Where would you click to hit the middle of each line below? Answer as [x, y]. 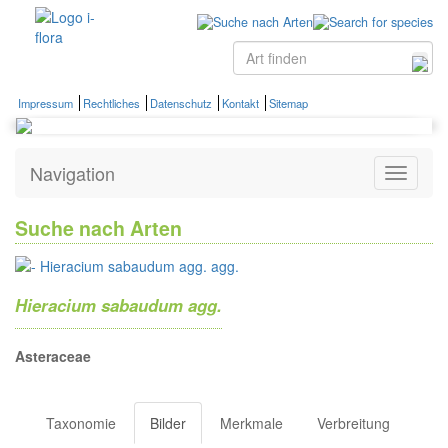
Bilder [168, 423]
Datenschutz [181, 102]
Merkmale [251, 423]
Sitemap [288, 102]
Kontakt [240, 102]
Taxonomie [81, 423]
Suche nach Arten [98, 227]
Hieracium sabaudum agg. [118, 305]
